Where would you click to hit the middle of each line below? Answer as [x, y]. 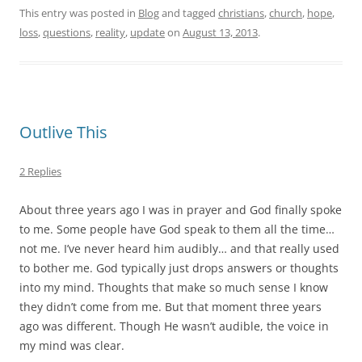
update [147, 32]
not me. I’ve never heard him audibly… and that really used [179, 248]
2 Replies [40, 171]
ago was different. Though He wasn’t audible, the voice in [174, 326]
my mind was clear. [72, 345]
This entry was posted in [79, 13]
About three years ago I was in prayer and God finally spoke [181, 209]
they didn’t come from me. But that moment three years [170, 306]
